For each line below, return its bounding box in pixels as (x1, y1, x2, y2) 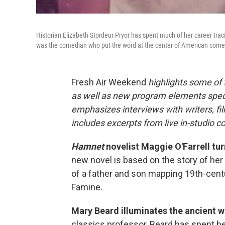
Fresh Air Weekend (71, 77, 148, 88)
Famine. (71, 182, 102, 193)
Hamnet (71, 141, 104, 152)
